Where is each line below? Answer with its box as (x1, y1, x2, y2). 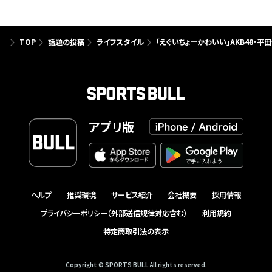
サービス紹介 (110, 189, 153, 200)
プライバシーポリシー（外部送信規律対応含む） (41, 207, 188, 219)
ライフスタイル (97, 36, 144, 47)
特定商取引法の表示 (103, 226, 169, 237)
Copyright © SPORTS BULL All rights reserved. (65, 260, 207, 270)
